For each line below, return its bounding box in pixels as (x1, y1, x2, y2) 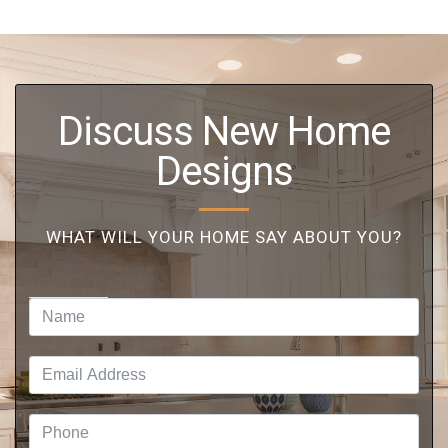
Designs (155, 148, 293, 196)
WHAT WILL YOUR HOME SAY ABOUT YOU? (46, 227, 402, 248)
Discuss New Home (58, 108, 390, 156)
